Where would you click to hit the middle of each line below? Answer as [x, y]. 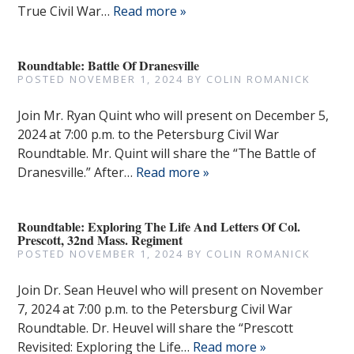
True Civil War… [66, 11]
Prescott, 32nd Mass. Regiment [100, 240]
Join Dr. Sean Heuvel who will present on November [171, 290]
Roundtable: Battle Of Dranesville [109, 65]
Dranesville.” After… [77, 172]
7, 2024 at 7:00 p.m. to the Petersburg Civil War [155, 309]
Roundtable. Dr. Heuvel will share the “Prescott [156, 328]
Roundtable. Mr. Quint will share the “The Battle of [167, 153]
